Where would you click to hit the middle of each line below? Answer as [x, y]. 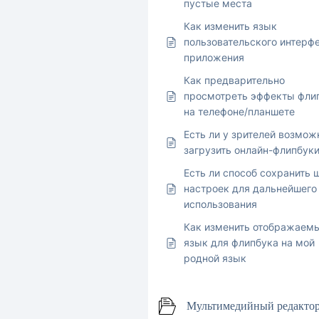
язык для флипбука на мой [249, 243]
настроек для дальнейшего [250, 189]
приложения [214, 58]
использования [220, 204]
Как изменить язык [230, 26]
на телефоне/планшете [239, 112]
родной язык [215, 258]
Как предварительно [234, 80]
